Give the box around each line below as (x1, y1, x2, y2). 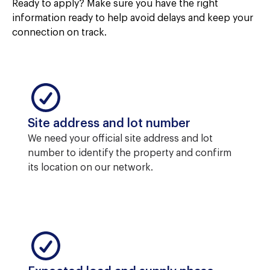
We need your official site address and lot (28, 134, 213, 143)
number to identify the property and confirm (28, 148, 231, 158)
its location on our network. (28, 163, 153, 172)
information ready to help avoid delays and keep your (12, 13, 253, 23)
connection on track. (12, 28, 107, 37)
